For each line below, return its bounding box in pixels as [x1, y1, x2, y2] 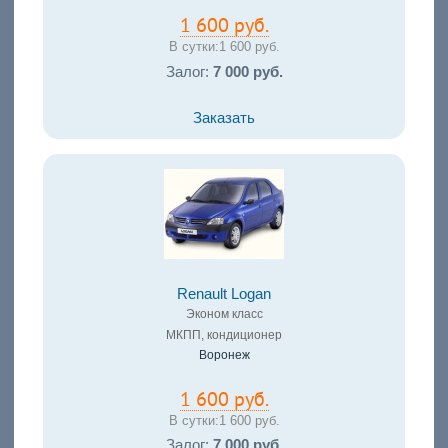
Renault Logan [177, 285, 271, 302]
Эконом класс [185, 306, 263, 321]
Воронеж [198, 347, 250, 362]
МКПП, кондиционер [166, 327, 282, 342]
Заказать [193, 109, 255, 126]
